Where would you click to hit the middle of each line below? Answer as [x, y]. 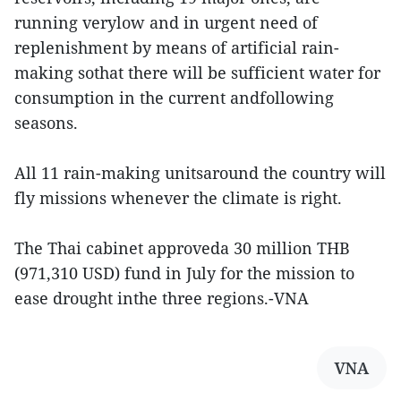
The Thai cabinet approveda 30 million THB [182, 248]
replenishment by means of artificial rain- [177, 48]
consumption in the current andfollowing [174, 98]
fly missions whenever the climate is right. [178, 198]
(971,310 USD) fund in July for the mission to [184, 273]
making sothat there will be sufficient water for [197, 73]
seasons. [46, 123]
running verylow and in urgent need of [166, 23]
